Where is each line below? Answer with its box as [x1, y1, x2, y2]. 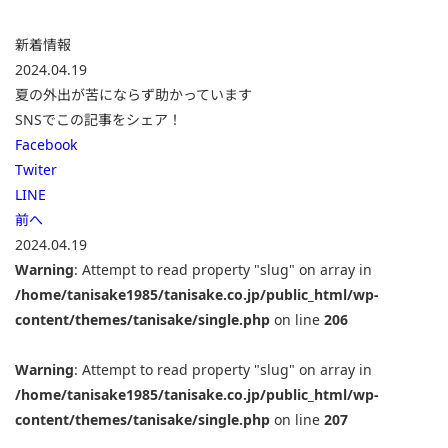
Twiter [15, 160, 57, 179]
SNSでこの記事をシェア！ [15, 110, 182, 129]
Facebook [15, 135, 77, 154]
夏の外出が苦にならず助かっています [15, 85, 252, 104]
